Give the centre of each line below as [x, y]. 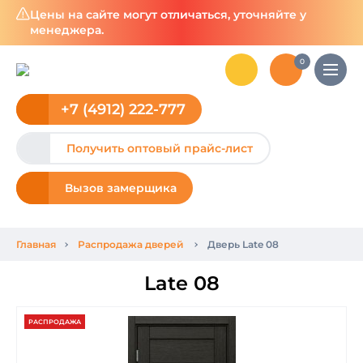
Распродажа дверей [130, 244]
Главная [36, 244]
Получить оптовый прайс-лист [160, 148]
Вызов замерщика [121, 188]
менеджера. [67, 30]
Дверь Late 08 [243, 244]
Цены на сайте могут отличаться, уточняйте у [168, 15]
